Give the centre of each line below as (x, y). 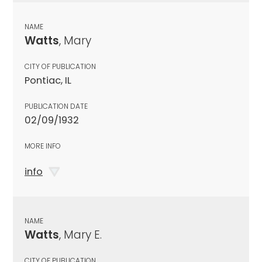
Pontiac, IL (48, 80)
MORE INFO (43, 146)
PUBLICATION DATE (56, 106)
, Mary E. (80, 235)
